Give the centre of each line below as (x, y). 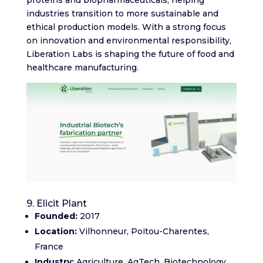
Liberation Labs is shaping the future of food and (130, 54)
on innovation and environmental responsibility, (129, 40)
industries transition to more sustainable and (122, 13)
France (49, 247)
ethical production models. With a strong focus (126, 27)
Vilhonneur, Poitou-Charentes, (143, 232)
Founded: (56, 216)
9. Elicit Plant (56, 204)
